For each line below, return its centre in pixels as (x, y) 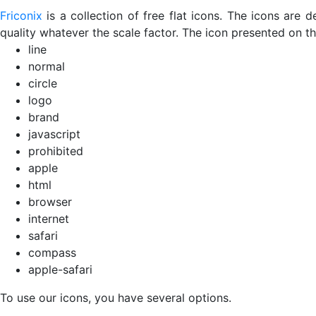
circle (43, 83)
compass (52, 253)
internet (49, 219)
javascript (54, 134)
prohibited (56, 151)
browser (50, 202)
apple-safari (60, 269)
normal (47, 66)
